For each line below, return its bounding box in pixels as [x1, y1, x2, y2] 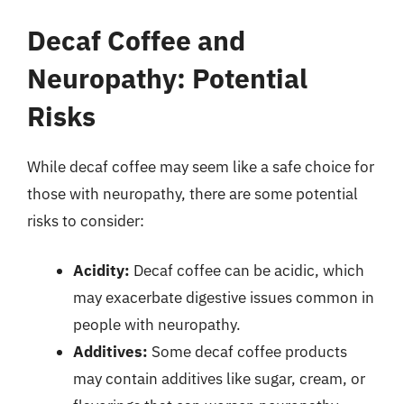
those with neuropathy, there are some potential [27, 183, 358, 204]
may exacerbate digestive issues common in [73, 288, 374, 308]
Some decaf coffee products [148, 342, 347, 362]
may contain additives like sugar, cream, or [73, 369, 365, 389]
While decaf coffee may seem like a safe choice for [27, 156, 374, 177]
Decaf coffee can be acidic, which [130, 261, 364, 280]
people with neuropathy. [73, 315, 241, 335]
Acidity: [73, 261, 130, 280]
